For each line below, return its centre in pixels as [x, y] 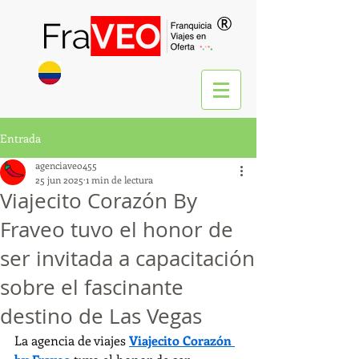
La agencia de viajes [72, 340]
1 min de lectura [119, 179]
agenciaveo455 [66, 165]
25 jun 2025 [59, 179]
